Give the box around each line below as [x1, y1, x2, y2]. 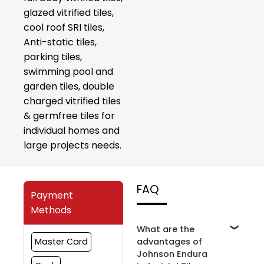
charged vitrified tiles [24, 94, 121, 108]
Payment [31, 189, 73, 203]
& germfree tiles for [24, 109, 115, 123]
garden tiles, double [24, 80, 114, 94]
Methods [31, 203, 71, 217]
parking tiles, [24, 50, 82, 64]
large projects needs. [24, 138, 121, 153]
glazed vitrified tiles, [24, 6, 114, 20]
